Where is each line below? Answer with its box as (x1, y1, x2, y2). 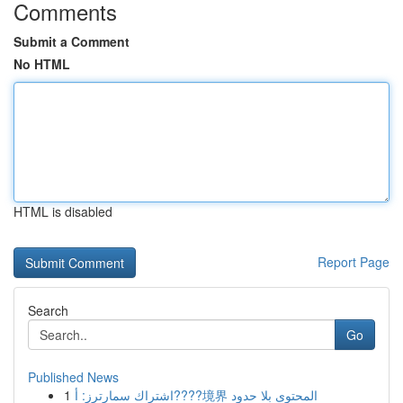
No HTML (13, 55, 70, 73)
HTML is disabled (13, 202, 112, 220)
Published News (28, 368, 119, 386)
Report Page (318, 253, 390, 271)
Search (28, 301, 68, 319)
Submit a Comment (13, 32, 130, 50)
